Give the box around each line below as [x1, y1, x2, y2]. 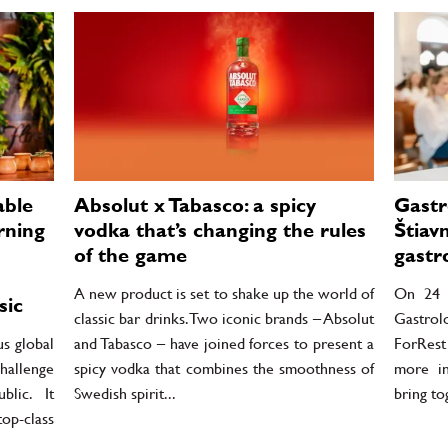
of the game [74, 243, 187, 268]
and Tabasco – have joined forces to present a [74, 333, 374, 353]
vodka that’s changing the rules [74, 218, 366, 243]
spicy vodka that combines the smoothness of [74, 358, 374, 378]
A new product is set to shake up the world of [74, 283, 374, 303]
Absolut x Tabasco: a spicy [74, 193, 316, 218]
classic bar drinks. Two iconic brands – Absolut [74, 308, 374, 328]
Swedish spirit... [74, 383, 176, 403]
